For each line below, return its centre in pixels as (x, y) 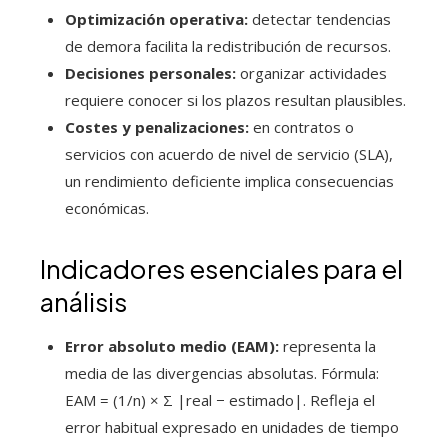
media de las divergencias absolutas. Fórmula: (222, 373)
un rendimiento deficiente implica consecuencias (229, 181)
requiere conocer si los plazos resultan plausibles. (235, 100)
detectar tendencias (319, 19)
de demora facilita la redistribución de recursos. (228, 46)
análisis (83, 302)
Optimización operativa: (156, 19)
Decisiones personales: (150, 73)
